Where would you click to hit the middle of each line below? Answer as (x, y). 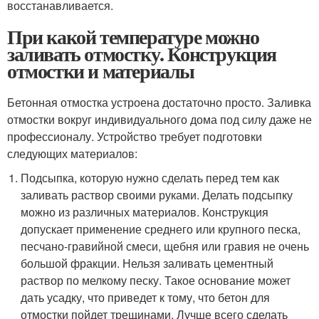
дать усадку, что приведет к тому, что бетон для (146, 297)
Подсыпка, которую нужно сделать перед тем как (150, 177)
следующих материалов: (72, 153)
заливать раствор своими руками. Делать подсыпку (157, 194)
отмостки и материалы (101, 70)
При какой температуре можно (133, 36)
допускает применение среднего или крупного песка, (161, 229)
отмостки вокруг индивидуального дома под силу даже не (159, 119)
